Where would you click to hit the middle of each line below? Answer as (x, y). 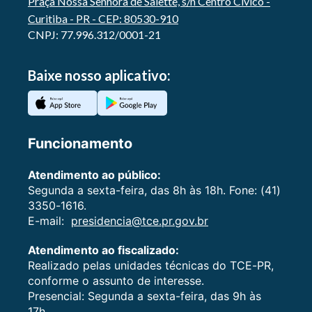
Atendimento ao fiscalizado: (103, 250)
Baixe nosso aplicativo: (99, 76)
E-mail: (49, 221)
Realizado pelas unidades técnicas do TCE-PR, (151, 266)
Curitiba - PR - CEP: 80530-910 (103, 19)
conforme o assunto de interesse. (116, 281)
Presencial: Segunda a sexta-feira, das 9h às (145, 296)
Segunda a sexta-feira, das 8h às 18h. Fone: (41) (154, 190)
